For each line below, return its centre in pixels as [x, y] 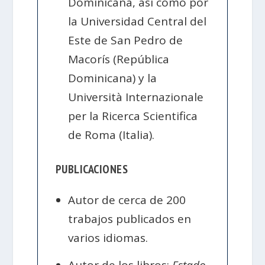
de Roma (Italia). [112, 135]
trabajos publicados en [130, 219]
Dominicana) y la [113, 78]
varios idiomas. [108, 238]
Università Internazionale [136, 97]
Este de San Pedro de [126, 40]
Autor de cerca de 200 [127, 200]
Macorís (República [119, 59]
